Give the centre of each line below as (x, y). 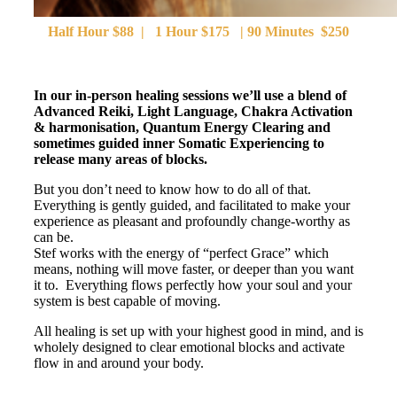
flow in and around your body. (119, 363)
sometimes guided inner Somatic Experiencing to (179, 144)
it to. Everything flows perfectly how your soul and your (193, 285)
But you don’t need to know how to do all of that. (174, 190)
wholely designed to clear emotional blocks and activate (189, 347)
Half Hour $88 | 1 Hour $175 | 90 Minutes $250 (198, 32)
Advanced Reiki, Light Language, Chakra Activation (193, 112)
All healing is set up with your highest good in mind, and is (198, 331)
